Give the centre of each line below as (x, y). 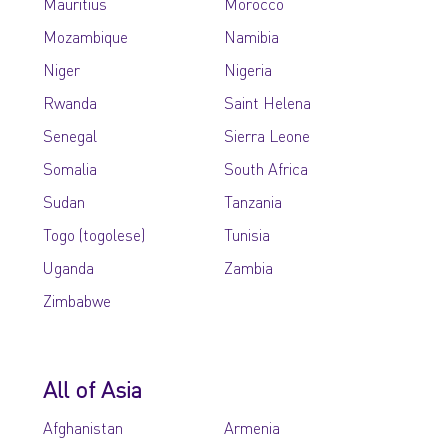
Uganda (69, 267)
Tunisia (246, 234)
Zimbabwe (77, 300)
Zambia (248, 267)
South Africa (265, 168)
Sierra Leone (266, 135)
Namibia (251, 36)
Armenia (251, 427)
